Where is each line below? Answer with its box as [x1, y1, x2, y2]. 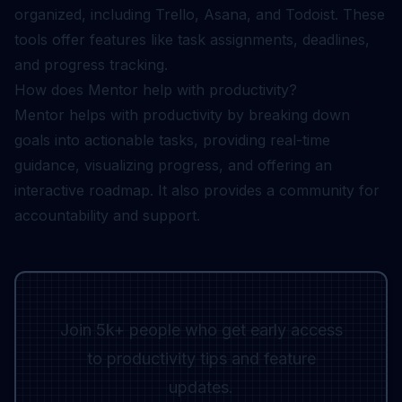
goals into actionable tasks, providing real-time [14, 131, 330, 149]
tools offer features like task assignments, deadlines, [14, 31, 370, 48]
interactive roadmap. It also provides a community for [14, 181, 380, 199]
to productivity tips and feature [86, 349, 316, 368]
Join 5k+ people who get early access [59, 320, 343, 339]
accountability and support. [14, 206, 200, 224]
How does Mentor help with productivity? [14, 81, 297, 99]
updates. [169, 378, 233, 397]
